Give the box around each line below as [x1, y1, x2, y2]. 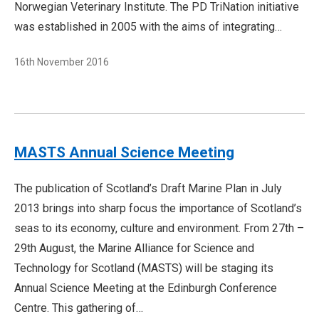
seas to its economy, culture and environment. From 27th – [14, 221, 304, 235]
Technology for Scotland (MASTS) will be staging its [14, 261, 273, 275]
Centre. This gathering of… [14, 301, 143, 315]
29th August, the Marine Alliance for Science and [14, 241, 254, 255]
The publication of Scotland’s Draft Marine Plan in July [14, 182, 282, 195]
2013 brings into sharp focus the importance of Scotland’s [14, 202, 302, 215]
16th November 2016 [14, 56, 109, 68]
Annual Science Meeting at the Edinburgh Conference [14, 281, 277, 295]
